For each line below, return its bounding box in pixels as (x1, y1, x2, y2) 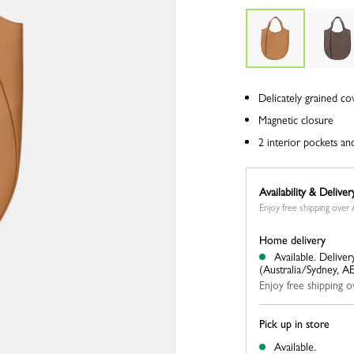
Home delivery (258, 234, 326, 247)
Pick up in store (258, 318, 330, 330)
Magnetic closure (258, 114, 333, 126)
